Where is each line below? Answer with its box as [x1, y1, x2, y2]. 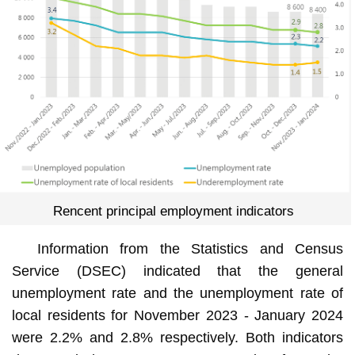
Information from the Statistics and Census [36, 241, 344, 258]
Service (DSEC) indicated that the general [11, 263, 344, 280]
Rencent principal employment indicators [53, 204, 295, 219]
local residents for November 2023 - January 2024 [11, 307, 344, 324]
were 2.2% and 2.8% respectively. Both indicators [11, 330, 344, 346]
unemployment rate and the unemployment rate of [11, 285, 344, 302]
